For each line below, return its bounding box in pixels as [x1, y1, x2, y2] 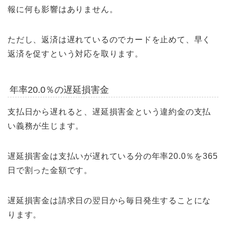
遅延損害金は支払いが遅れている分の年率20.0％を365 [8, 152, 218, 161]
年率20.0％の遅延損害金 [9, 84, 109, 95]
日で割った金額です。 [8, 166, 92, 175]
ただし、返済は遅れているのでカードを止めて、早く [8, 35, 211, 44]
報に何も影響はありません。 [8, 5, 118, 14]
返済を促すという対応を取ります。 [8, 49, 143, 59]
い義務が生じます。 [8, 122, 84, 131]
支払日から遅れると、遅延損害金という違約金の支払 [8, 107, 211, 117]
